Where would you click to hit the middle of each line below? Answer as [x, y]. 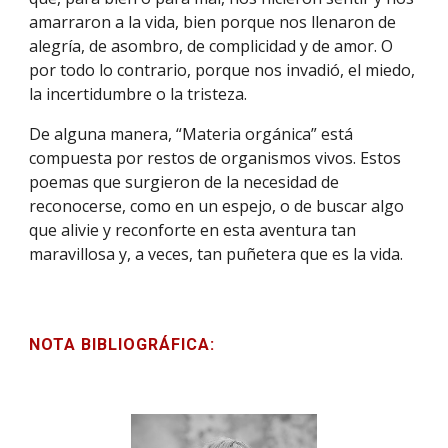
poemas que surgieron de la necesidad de [184, 182]
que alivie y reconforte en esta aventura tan [193, 230]
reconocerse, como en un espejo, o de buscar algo [217, 206]
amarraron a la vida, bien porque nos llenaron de [213, 22]
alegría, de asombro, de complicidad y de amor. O [211, 46]
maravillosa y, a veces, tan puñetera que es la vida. [216, 254]
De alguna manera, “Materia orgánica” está [191, 134]
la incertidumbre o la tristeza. [138, 94]
